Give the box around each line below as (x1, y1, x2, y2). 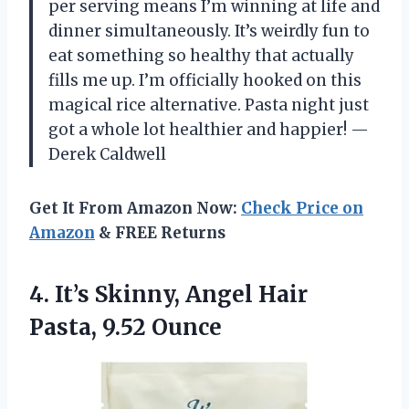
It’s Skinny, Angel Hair (55, 279, 308, 309)
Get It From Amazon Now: (29, 197, 241, 218)
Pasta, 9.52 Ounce (29, 312, 222, 341)
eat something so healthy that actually (48, 45, 354, 66)
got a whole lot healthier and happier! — (48, 119, 369, 140)
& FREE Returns (95, 222, 225, 243)
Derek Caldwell (48, 143, 166, 164)
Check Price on (241, 197, 363, 218)
